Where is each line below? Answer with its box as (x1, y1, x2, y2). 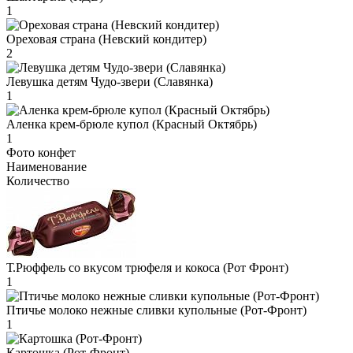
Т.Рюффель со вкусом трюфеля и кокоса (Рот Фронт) (6, 260, 288, 274)
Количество (6, 173, 69, 188)
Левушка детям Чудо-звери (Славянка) (6, 74, 213, 88)
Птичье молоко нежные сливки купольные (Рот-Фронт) (6, 303, 307, 317)
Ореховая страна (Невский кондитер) (6, 32, 206, 46)
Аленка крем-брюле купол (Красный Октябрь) (6, 117, 257, 131)
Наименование (6, 159, 87, 173)
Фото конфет (6, 145, 76, 159)
